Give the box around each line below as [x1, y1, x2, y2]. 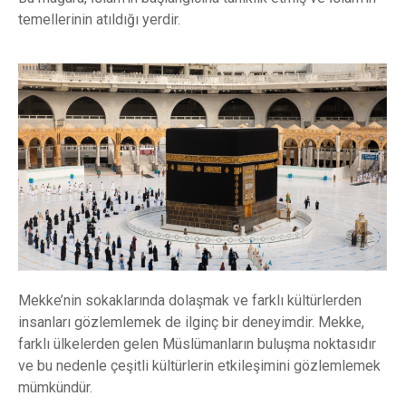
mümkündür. [18, 379, 92, 397]
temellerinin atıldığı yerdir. [18, 10, 180, 28]
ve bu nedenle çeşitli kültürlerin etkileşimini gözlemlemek [18, 357, 381, 375]
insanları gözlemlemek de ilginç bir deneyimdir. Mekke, [18, 314, 364, 332]
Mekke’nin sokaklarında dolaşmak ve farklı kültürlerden [18, 292, 362, 310]
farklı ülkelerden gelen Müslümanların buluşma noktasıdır [18, 335, 376, 353]
